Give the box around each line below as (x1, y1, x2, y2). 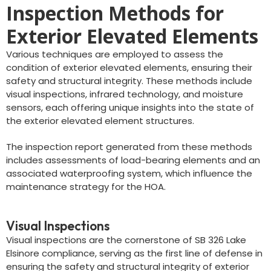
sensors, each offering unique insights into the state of (6, 101, 254, 114)
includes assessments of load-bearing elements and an (6, 154, 260, 166)
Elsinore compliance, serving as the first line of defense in (6, 247, 263, 260)
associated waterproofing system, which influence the (6, 167, 252, 180)
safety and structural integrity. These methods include (6, 74, 252, 87)
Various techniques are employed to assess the (6, 48, 223, 60)
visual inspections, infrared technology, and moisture (6, 88, 243, 100)
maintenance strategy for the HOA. (6, 180, 166, 193)
